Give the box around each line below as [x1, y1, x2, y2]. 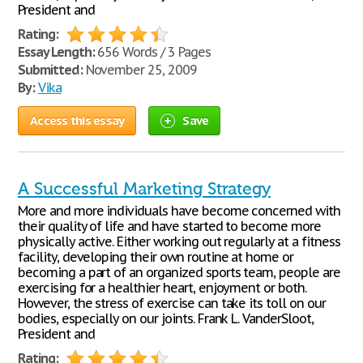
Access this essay [30, 113, 125, 128]
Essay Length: [18, 44, 95, 60]
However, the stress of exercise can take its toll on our [18, 295, 326, 311]
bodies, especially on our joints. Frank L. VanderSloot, [18, 310, 314, 327]
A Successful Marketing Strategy [18, 179, 271, 199]
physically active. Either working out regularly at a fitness [18, 233, 340, 250]
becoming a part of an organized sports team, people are [18, 264, 340, 280]
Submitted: [18, 62, 83, 78]
